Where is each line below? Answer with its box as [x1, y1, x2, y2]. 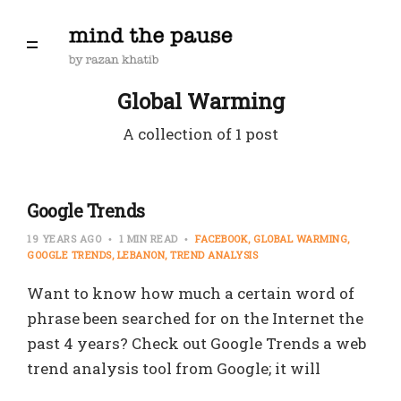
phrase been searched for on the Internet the [27, 308, 363, 328]
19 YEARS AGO [27, 232, 105, 245]
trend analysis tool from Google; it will [27, 358, 320, 379]
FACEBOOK [195, 232, 248, 245]
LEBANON [116, 248, 165, 261]
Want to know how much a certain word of [27, 283, 354, 303]
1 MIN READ [115, 232, 181, 245]
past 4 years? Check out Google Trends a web [27, 333, 366, 354]
